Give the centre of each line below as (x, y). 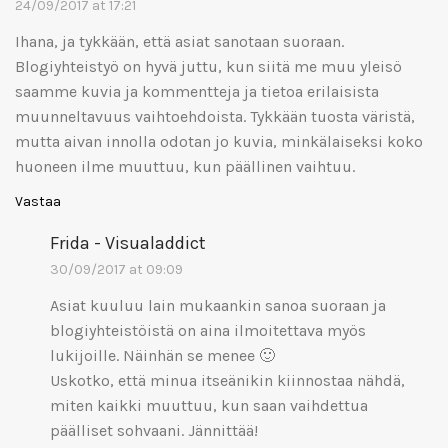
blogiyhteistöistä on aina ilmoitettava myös (208, 330)
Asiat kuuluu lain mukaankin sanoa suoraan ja (218, 305)
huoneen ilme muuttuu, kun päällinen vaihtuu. (185, 166)
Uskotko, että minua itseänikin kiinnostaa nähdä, (227, 380)
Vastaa (38, 201)
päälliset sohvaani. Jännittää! (154, 430)
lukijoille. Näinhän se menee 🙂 (162, 355)
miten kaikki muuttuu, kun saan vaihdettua (209, 405)
